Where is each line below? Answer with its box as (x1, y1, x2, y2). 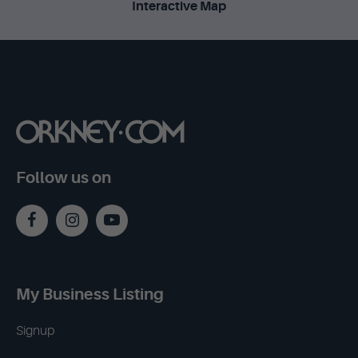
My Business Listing (16, 285, 164, 304)
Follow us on (16, 169, 111, 188)
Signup (16, 324, 54, 339)
